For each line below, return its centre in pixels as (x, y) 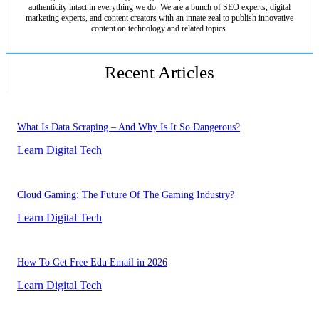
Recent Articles (159, 72)
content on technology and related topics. (159, 28)
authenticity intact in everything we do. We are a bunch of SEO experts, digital (159, 7)
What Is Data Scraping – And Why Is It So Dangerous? (129, 127)
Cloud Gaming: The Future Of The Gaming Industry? (126, 194)
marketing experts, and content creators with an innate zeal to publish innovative (159, 17)
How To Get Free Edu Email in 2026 (92, 262)
